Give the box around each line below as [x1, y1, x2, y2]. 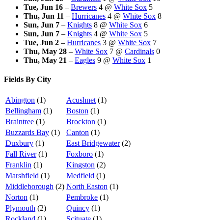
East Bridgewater [66, 139, 120, 148]
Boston [66, 107, 88, 115]
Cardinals [125, 47, 154, 55]
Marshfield [5, 171, 39, 180]
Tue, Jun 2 [24, 38, 59, 47]
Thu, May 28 [24, 47, 67, 55]
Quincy [66, 204, 89, 213]
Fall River [5, 150, 36, 159]
